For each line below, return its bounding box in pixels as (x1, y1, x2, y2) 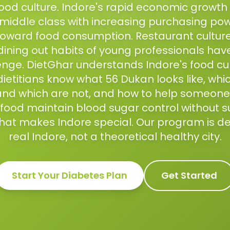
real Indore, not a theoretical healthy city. (8, 129, 222, 144)
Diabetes (62, 169, 104, 182)
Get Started (161, 169, 217, 182)
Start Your (12, 169, 62, 182)
